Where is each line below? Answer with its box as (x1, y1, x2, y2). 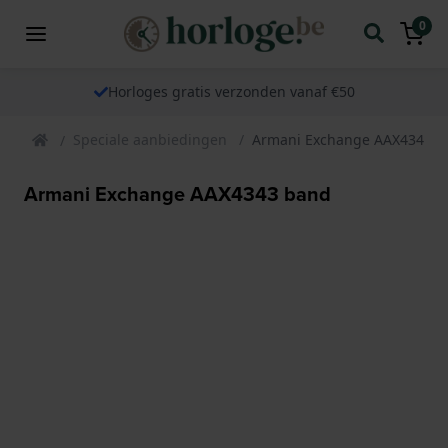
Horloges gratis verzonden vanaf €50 (107, 81, 355, 101)
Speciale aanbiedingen (73, 129, 227, 149)
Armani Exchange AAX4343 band (24, 178, 331, 209)
